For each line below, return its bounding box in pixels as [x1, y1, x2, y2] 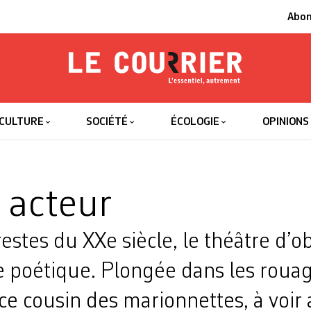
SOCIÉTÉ [86, 117, 128, 128]
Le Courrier [68, 85, 259, 126]
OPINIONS [262, 117, 309, 128]
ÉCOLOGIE [171, 117, 220, 128]
